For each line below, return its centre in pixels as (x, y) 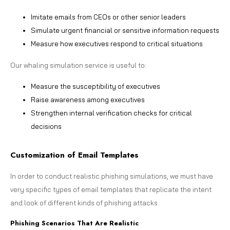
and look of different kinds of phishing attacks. (85, 203)
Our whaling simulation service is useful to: (78, 65)
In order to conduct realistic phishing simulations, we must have (112, 176)
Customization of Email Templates (74, 155)
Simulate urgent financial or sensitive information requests (125, 30)
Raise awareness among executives (88, 99)
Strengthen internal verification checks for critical (111, 113)
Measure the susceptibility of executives (95, 86)
